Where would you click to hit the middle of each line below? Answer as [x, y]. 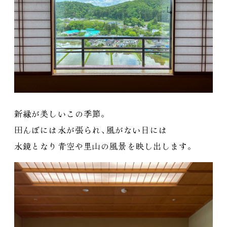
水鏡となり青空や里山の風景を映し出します [101, 146]
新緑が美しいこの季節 [58, 113]
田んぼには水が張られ [58, 129]
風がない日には [137, 129]
